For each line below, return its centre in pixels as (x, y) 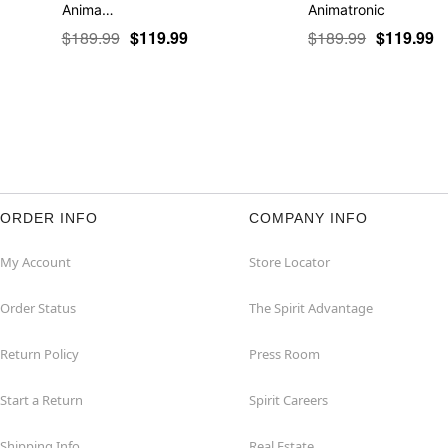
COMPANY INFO (308, 217)
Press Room (284, 353)
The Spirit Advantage (311, 307)
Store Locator (289, 261)
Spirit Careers (288, 399)
